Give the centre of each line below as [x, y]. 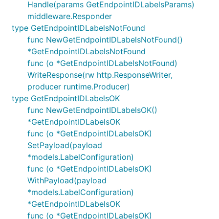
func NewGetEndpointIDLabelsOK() [92, 110]
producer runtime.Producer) [79, 87]
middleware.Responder [70, 16]
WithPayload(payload [67, 180]
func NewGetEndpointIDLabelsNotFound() [105, 40]
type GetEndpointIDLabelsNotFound [78, 28]
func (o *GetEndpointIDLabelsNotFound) [102, 63]
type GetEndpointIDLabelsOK [66, 98]
